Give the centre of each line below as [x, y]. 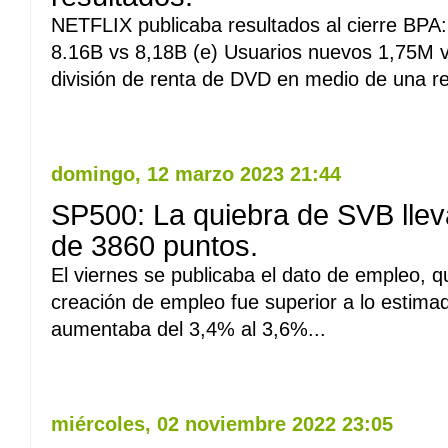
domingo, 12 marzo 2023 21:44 [196, 174]
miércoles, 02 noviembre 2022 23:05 [222, 424]
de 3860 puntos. [154, 246]
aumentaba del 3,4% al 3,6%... [188, 329]
